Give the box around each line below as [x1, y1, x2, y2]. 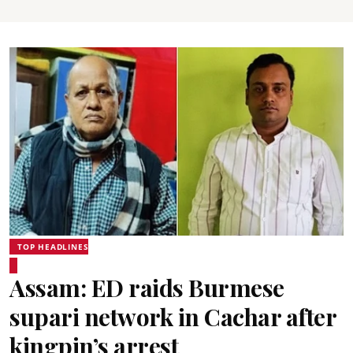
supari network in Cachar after [9, 300, 336, 333]
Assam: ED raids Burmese [9, 271, 284, 303]
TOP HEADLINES [17, 240, 89, 252]
